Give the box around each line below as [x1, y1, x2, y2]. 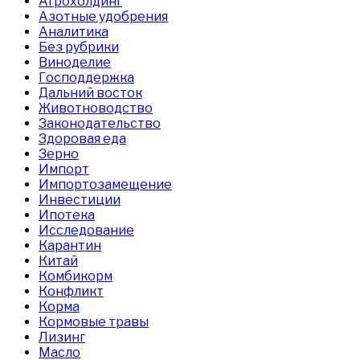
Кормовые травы [39, 314, 149, 330]
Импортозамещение [39, 177, 172, 193]
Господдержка [39, 70, 134, 86]
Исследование [39, 223, 134, 239]
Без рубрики [39, 39, 119, 55]
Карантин [39, 238, 101, 254]
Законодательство [39, 116, 161, 132]
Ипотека [39, 207, 95, 223]
